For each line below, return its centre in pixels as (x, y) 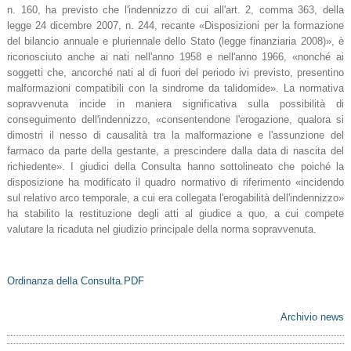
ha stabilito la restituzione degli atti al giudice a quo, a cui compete (175, 214)
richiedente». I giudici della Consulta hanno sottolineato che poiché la (175, 167)
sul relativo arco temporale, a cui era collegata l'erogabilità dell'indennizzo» (175, 198)
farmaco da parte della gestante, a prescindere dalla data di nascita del (175, 151)
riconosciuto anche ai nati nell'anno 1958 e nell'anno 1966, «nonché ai (175, 57)
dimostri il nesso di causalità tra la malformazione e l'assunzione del (175, 136)
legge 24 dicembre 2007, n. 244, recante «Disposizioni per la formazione (175, 26)
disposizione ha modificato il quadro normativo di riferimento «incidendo (175, 183)
